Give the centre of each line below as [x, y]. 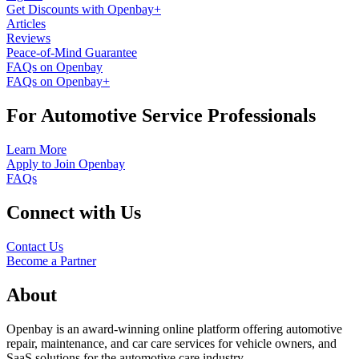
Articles [26, 24]
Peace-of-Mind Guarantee [72, 53]
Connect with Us [74, 213]
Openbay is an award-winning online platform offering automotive [174, 329]
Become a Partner [51, 261]
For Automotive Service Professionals [161, 116]
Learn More [36, 150]
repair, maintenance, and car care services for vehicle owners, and [171, 343]
